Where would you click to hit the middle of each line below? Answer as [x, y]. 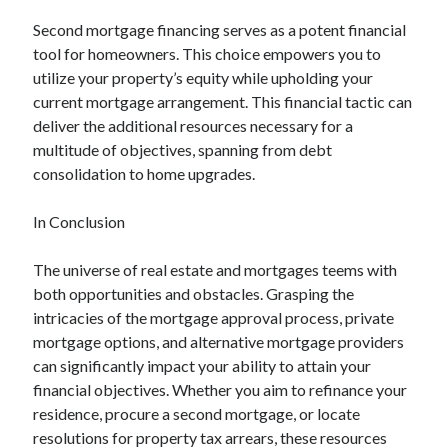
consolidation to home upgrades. [144, 173]
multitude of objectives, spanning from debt [183, 149]
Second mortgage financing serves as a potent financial [220, 29]
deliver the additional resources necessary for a [193, 125]
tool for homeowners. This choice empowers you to [207, 53]
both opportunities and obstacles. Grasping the [194, 293]
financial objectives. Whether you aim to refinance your [220, 389]
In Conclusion [79, 221]
